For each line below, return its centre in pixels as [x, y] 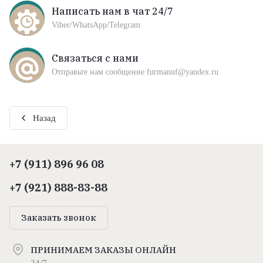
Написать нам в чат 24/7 [112, 11]
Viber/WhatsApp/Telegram [96, 25]
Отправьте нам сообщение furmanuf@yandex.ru [135, 72]
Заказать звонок [59, 218]
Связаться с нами [95, 58]
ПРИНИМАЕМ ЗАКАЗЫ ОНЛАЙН [103, 250]
